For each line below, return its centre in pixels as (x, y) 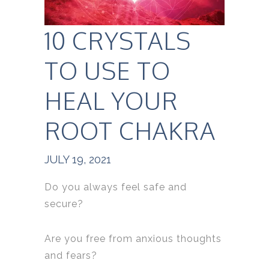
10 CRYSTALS (118, 40)
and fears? (71, 255)
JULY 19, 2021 (78, 159)
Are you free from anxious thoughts (133, 238)
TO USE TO (107, 70)
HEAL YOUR (111, 100)
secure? (64, 204)
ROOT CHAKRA (130, 130)
